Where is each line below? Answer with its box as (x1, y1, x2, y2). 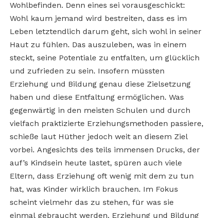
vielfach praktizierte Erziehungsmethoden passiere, (10, 118, 203, 128)
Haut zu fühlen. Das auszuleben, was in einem (10, 39, 186, 49)
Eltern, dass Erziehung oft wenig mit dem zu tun (10, 171, 194, 181)
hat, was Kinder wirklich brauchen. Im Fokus (10, 184, 178, 194)
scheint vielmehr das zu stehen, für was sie (10, 197, 174, 207)
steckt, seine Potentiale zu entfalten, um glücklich (10, 53, 200, 62)
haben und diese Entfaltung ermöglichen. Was (10, 92, 184, 102)
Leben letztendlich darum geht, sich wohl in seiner (10, 26, 201, 36)
